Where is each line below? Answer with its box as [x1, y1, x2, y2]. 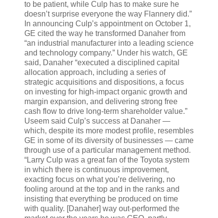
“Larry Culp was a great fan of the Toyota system [24, 155, 189, 164]
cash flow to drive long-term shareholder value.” [24, 107, 187, 115]
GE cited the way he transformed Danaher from [24, 29, 185, 37]
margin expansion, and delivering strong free [24, 97, 178, 106]
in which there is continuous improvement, [24, 165, 169, 174]
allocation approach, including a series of [24, 68, 165, 76]
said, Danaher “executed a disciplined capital [24, 58, 180, 67]
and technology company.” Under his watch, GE [24, 48, 188, 57]
